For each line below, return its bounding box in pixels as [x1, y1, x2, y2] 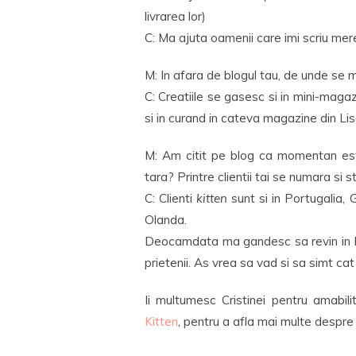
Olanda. [145, 212, 187, 227]
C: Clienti [145, 191, 197, 206]
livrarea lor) [145, 9, 206, 24]
